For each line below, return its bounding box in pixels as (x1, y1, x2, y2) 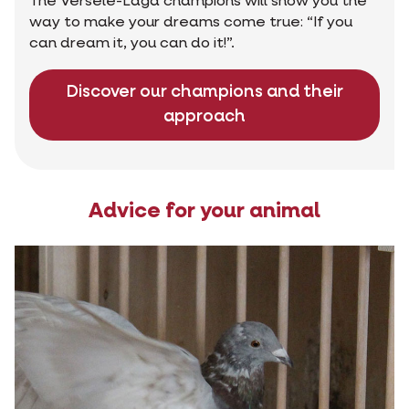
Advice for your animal (89, 201, 320, 223)
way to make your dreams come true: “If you (29, 16, 352, 31)
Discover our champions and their (66, 84, 343, 101)
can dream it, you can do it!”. (29, 37, 235, 52)
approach (163, 109, 246, 126)
